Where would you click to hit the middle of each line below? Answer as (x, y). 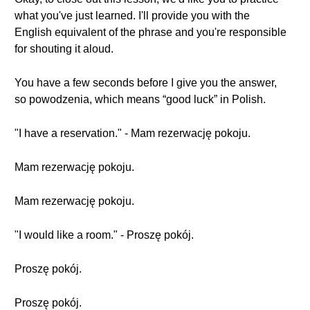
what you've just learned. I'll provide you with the (132, 16)
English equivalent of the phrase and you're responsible (151, 32)
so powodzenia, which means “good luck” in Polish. (140, 99)
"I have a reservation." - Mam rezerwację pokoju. (133, 133)
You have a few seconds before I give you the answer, (146, 83)
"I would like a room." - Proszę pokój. (104, 235)
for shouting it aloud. (64, 49)
